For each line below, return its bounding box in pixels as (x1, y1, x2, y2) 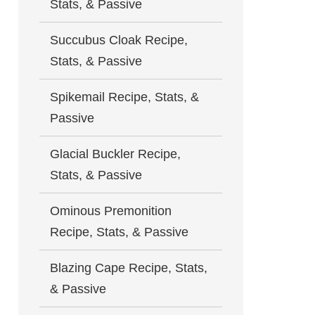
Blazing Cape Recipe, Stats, (50, 261, 207, 275)
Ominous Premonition (50, 204, 172, 218)
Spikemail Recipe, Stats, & (50, 90, 199, 104)
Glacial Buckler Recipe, (50, 147, 181, 161)
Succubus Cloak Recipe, (50, 33, 188, 47)
